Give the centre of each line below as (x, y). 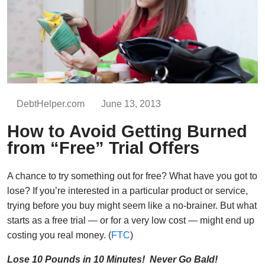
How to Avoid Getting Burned (127, 131)
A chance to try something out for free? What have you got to (132, 176)
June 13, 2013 (131, 104)
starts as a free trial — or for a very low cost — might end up (131, 220)
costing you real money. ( (59, 235)
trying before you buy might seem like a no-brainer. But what (132, 205)
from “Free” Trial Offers (103, 148)
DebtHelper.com (51, 104)
